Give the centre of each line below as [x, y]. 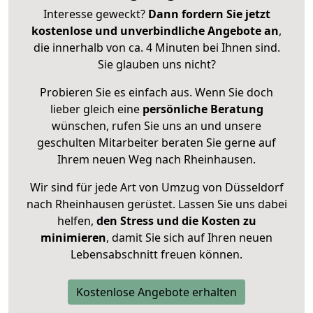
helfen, [75, 221]
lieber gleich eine [96, 109]
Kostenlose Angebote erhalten [156, 292]
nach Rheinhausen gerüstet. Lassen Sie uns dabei [156, 204]
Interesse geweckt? [95, 14]
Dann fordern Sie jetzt [209, 14]
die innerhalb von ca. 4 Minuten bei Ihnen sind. [156, 48]
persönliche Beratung [203, 109]
